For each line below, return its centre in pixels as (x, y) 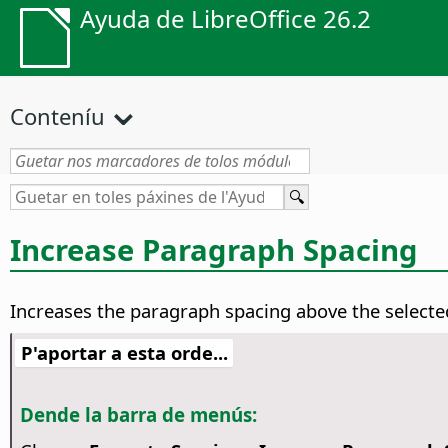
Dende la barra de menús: (138, 415)
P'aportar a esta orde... (124, 353)
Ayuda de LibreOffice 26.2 (225, 18)
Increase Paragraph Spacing (214, 249)
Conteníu (57, 116)
